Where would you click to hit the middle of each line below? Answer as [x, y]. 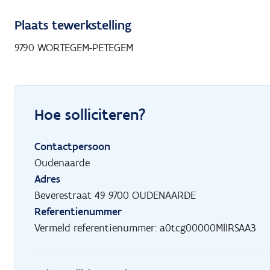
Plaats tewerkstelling [73, 25]
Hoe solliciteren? [90, 114]
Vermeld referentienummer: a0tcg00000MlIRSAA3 [145, 228]
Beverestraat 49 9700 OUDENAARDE [115, 195]
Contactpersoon [72, 146]
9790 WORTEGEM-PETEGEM [74, 47]
